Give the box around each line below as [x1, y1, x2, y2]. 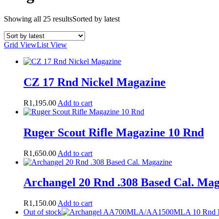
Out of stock [23, 208, 62, 217]
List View [37, 40, 67, 49]
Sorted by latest [72, 14, 120, 23]
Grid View [4, 40, 37, 49]
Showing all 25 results [4, 14, 72, 23]
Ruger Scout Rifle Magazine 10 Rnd [23, 126, 204, 139]
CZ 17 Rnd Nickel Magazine [23, 75, 166, 88]
